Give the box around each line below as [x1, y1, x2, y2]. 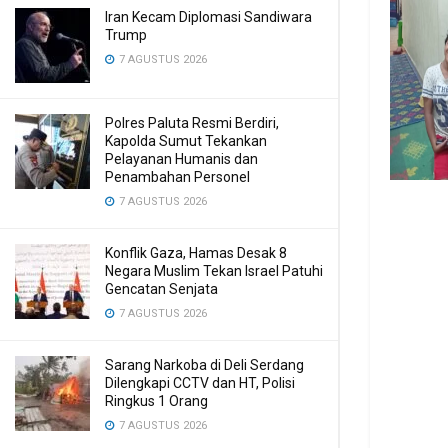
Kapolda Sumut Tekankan [105, 133, 267, 149]
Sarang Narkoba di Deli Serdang [105, 357, 304, 373]
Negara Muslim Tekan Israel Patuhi [105, 263, 323, 279]
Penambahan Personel [105, 169, 250, 185]
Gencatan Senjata [105, 281, 218, 297]
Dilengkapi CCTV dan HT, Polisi [105, 375, 295, 391]
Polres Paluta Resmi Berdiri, [105, 115, 279, 131]
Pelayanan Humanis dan [105, 151, 258, 167]
